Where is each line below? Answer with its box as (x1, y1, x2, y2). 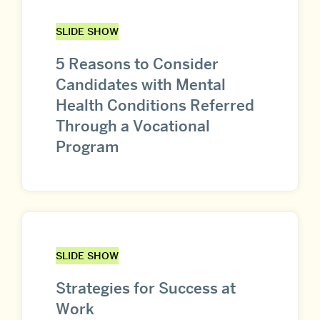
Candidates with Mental (56, 74, 226, 94)
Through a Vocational (56, 116, 210, 136)
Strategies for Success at (56, 278, 236, 298)
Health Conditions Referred (56, 95, 254, 115)
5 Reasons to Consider (56, 54, 219, 74)
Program (56, 136, 119, 156)
